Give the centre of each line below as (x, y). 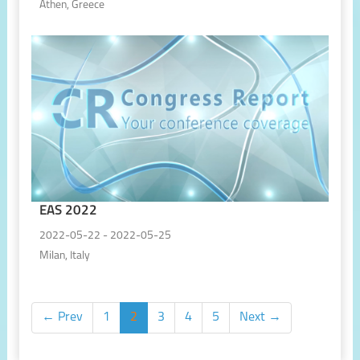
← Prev (62, 317)
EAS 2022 (68, 211)
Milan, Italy (64, 256)
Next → (260, 317)
